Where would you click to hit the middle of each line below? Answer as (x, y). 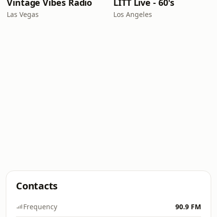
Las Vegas (23, 14)
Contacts (37, 186)
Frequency (40, 207)
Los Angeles (133, 14)
